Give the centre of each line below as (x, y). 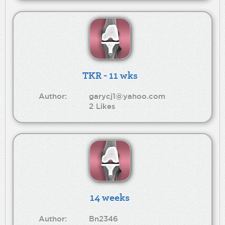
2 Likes (102, 106)
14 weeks (110, 197)
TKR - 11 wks (110, 75)
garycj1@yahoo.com (127, 96)
